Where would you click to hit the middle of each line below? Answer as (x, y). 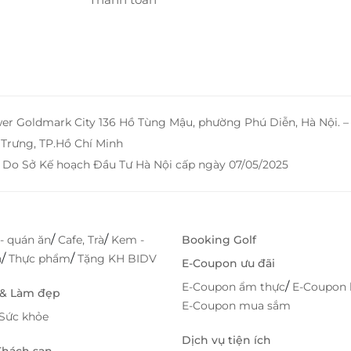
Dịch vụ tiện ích (226, 340)
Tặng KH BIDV (117, 259)
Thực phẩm (40, 259)
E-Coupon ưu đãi (228, 264)
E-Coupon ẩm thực (233, 287)
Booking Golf (219, 240)
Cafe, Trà (81, 240)
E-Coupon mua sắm (236, 306)
